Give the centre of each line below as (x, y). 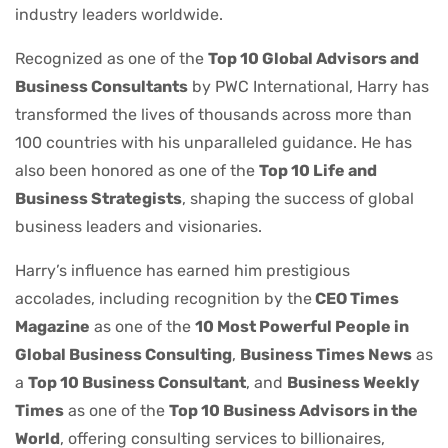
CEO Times (355, 298)
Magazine (52, 326)
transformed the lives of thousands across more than (213, 114)
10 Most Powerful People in (302, 326)
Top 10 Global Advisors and (313, 58)
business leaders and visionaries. (138, 226)
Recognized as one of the (111, 58)
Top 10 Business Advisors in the (293, 410)
